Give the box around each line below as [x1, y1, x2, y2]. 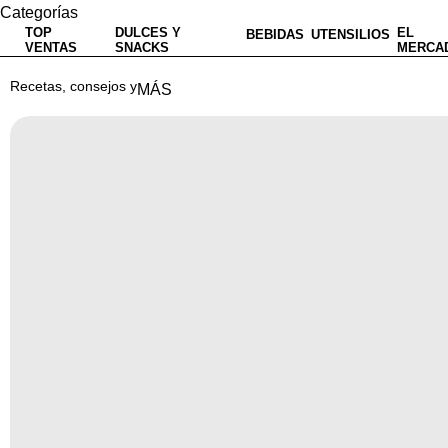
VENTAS [25, 40, 77, 55]
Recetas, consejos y [10, 78, 137, 94]
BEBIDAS [246, 26, 304, 42]
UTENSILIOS [311, 26, 390, 42]
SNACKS [115, 40, 169, 55]
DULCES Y [115, 25, 181, 40]
